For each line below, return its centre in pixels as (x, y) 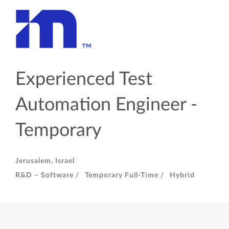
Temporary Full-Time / (125, 175)
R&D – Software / (48, 175)
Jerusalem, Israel (45, 161)
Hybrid (182, 175)
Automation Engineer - (106, 105)
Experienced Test (84, 79)
